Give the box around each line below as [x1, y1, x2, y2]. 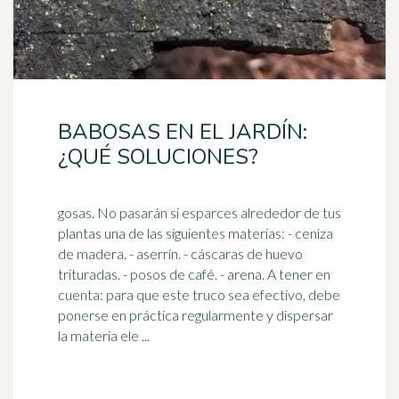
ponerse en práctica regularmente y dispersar [58, 306, 333, 323]
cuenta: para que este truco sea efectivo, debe [58, 286, 340, 303]
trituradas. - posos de [58, 265, 188, 282]
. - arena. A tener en [215, 265, 267, 282]
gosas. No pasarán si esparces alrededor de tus [58, 204, 97, 221]
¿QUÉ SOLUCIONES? [58, 142, 258, 171]
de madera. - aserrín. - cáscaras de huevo [58, 245, 303, 262]
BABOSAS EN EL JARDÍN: [58, 118, 307, 146]
